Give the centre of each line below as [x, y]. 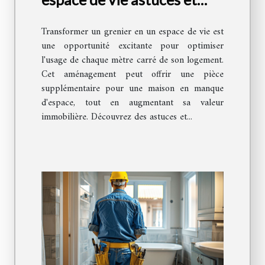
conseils [67, 17]
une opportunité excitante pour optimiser [132, 46]
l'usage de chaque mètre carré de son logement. [132, 61]
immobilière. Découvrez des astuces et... [117, 117]
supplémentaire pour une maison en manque [132, 89]
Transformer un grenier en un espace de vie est [132, 32]
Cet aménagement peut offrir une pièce [132, 75]
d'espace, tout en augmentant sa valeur [132, 103]
